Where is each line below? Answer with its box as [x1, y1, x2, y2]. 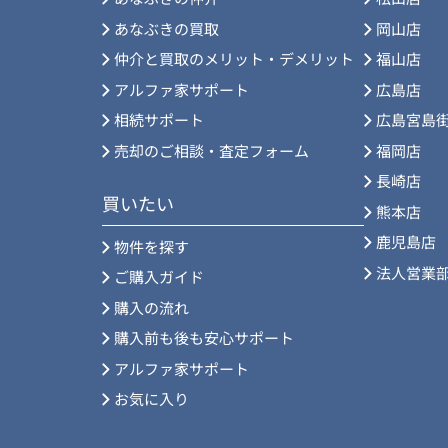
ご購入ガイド [114, 266, 204, 287]
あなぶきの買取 [114, 17, 219, 39]
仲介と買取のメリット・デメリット [114, 48, 354, 69]
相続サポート [114, 109, 204, 130]
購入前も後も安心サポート [114, 327, 294, 348]
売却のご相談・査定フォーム [114, 139, 309, 161]
